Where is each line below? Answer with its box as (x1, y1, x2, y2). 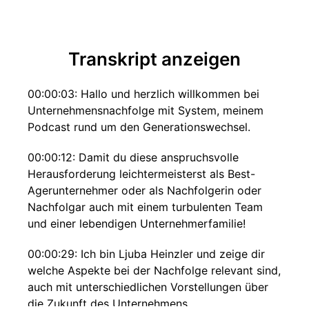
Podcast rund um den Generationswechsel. (28, 120, 250, 134)
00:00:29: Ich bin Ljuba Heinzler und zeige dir (28, 247, 265, 261)
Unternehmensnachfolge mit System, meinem (28, 103, 263, 117)
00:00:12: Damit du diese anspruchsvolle (28, 150, 239, 164)
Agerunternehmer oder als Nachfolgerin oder (28, 183, 261, 197)
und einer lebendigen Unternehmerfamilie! (28, 217, 246, 230)
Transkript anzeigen (68, 48, 241, 70)
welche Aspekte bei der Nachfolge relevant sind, (28, 263, 281, 277)
